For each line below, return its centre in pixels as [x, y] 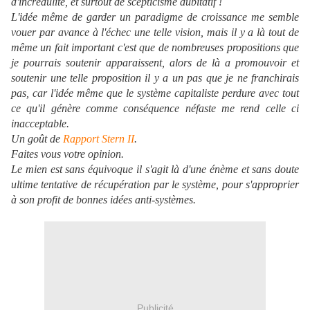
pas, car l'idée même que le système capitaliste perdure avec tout [155, 93]
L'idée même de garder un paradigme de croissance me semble [155, 17]
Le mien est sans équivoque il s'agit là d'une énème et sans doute [155, 170]
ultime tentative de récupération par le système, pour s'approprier [155, 185]
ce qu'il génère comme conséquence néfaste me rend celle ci [155, 109]
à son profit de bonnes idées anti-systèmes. [103, 200]
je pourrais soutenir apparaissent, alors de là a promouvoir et [155, 63]
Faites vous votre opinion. [67, 154]
